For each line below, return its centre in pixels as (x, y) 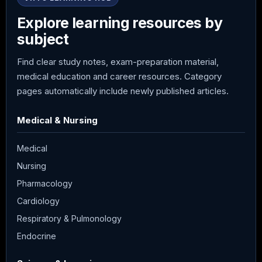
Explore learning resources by (120, 23)
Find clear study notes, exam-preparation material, (118, 61)
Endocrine (37, 236)
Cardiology (38, 201)
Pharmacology (45, 183)
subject (43, 39)
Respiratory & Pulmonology (69, 218)
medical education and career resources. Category (119, 76)
